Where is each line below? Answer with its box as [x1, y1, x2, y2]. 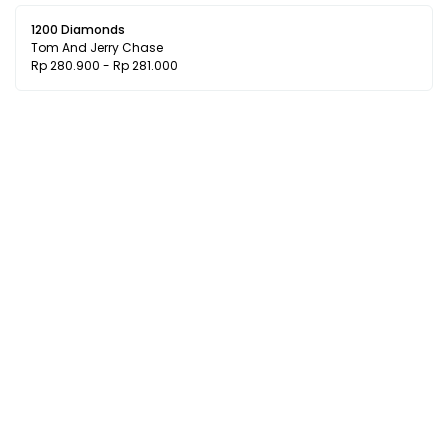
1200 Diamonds [31, 21, 125, 38]
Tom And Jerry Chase [31, 39, 163, 56]
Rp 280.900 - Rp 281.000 [31, 57, 178, 74]
